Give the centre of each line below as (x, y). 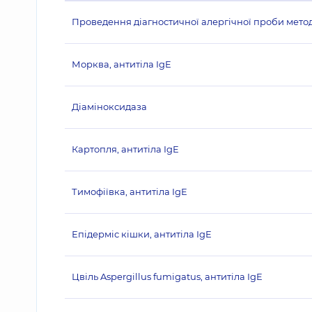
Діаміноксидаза (109, 107)
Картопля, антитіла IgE (125, 149)
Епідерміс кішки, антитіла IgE (142, 234)
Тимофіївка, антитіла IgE (130, 192)
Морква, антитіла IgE (122, 64)
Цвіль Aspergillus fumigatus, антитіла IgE (167, 276)
